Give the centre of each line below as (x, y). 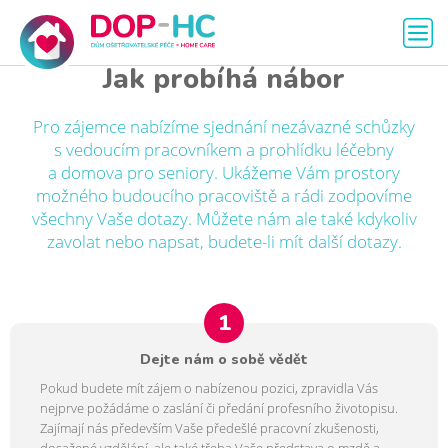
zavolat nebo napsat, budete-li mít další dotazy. (224, 241)
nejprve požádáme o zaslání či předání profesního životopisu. (219, 407)
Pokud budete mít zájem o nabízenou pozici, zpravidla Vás (209, 387)
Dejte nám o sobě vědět (224, 359)
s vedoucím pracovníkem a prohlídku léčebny (224, 149)
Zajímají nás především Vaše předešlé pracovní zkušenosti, (209, 427)
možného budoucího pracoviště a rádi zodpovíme (224, 195)
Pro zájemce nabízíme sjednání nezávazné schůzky (224, 126)
